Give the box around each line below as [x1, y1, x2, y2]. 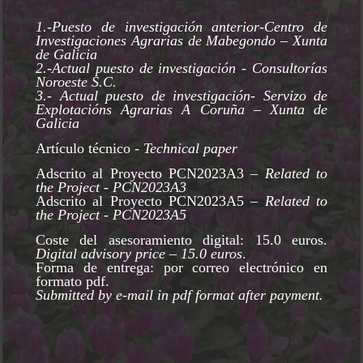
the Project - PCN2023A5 [36, 206, 186, 223]
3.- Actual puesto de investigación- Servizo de [36, 87, 327, 104]
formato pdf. [36, 272, 109, 289]
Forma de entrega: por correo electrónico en [36, 258, 327, 275]
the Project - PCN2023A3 [36, 178, 186, 195]
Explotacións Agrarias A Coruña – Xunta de [36, 100, 327, 117]
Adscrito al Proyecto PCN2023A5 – [36, 192, 265, 209]
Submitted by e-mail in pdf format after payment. [36, 286, 323, 303]
